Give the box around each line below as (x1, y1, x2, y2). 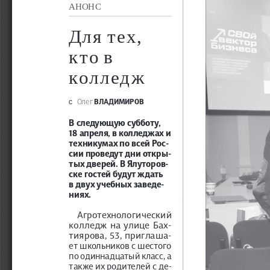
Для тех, (69, 25, 146, 46)
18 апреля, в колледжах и (69, 127, 174, 137)
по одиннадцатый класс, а (69, 250, 174, 260)
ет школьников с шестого (69, 240, 174, 250)
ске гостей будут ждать (69, 168, 166, 178)
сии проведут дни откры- (69, 148, 171, 158)
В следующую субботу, (69, 117, 163, 127)
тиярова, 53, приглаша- (69, 230, 172, 240)
